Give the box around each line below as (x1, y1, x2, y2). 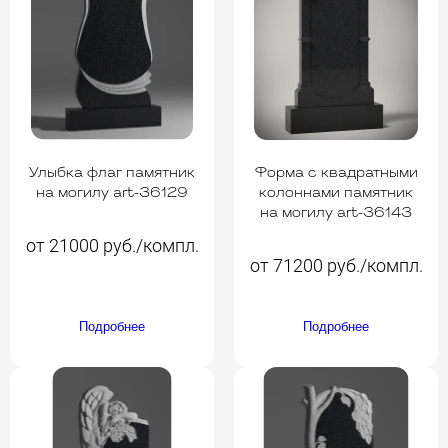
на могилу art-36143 (260, 205, 412, 221)
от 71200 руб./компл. (249, 254, 423, 276)
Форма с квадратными (254, 165, 418, 181)
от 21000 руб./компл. (25, 234, 199, 256)
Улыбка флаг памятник (29, 165, 195, 181)
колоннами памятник (259, 185, 413, 201)
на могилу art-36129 (36, 185, 188, 201)
